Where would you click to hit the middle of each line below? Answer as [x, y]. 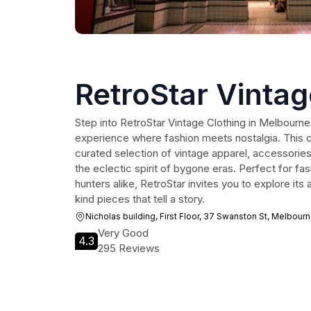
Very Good [123, 233]
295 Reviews [129, 248]
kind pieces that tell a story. [140, 199]
